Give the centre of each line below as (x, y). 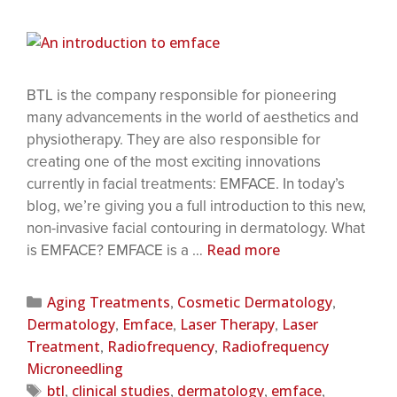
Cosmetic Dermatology (255, 302)
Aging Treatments (109, 302)
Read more (243, 249)
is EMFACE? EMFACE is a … (117, 250)
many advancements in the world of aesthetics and (193, 117)
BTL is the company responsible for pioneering (182, 95)
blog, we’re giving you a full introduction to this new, (196, 206)
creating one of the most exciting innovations (174, 161)
